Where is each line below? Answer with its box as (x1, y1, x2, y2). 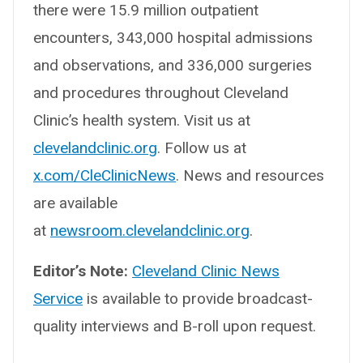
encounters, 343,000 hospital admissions (33, 28, 313, 48)
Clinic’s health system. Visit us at (33, 111, 250, 130)
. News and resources (176, 166, 324, 186)
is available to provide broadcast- (83, 289, 313, 309)
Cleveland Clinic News (132, 262, 280, 281)
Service (33, 289, 83, 309)
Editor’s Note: (33, 262, 132, 281)
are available (33, 194, 117, 213)
